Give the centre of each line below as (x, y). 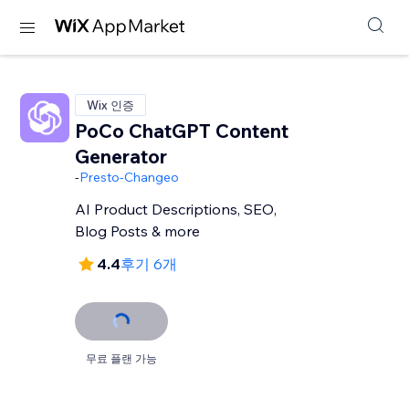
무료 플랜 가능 (122, 358)
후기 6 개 (157, 264)
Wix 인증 (111, 105)
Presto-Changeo (130, 177)
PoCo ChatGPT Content (182, 131)
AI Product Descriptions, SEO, (176, 209)
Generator (121, 156)
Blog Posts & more (138, 231)
